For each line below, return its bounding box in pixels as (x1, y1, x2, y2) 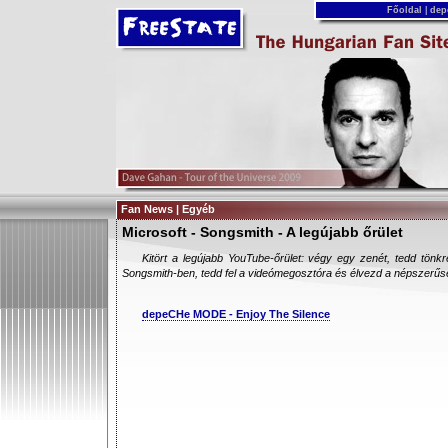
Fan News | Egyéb (121, 203, 215, 215)
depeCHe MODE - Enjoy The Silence (142, 308, 330, 320)
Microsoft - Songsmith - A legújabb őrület (122, 224, 403, 240)
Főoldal (383, 5, 425, 15)
